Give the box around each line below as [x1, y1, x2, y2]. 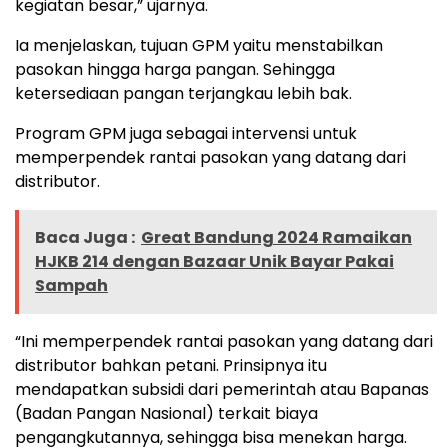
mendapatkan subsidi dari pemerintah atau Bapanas [15, 377, 429, 401]
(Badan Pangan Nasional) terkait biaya [15, 401, 318, 425]
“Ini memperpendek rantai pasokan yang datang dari [15, 329, 433, 353]
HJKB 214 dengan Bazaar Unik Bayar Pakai [35, 249, 394, 273]
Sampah [35, 273, 108, 297]
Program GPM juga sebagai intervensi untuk [15, 121, 357, 145]
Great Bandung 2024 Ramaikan [141, 225, 412, 249]
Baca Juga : [35, 225, 135, 249]
